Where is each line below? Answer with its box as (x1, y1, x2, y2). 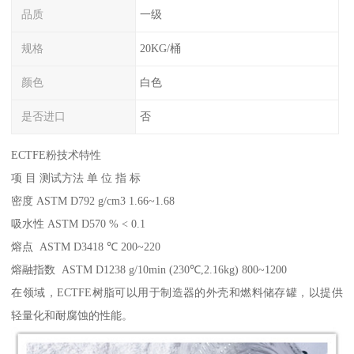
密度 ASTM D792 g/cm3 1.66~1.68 (11, 194, 175, 207)
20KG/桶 (139, 42, 181, 55)
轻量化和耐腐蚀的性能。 (11, 308, 134, 322)
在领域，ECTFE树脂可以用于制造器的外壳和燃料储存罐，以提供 (11, 285, 343, 299)
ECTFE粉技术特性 (11, 148, 102, 161)
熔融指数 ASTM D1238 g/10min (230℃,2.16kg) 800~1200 (11, 262, 288, 276)
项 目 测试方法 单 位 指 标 (11, 171, 141, 184)
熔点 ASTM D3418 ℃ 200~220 (11, 239, 161, 253)
